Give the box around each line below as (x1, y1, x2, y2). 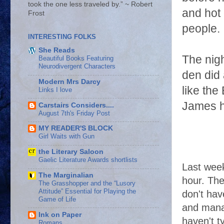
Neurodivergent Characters (38, 62, 115, 70)
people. (182, 22, 220, 35)
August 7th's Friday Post (38, 109, 110, 117)
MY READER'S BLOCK (38, 124, 113, 132)
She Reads (38, 46, 75, 54)
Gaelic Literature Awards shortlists (38, 156, 137, 164)
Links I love (38, 85, 72, 93)
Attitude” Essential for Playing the (38, 187, 136, 195)
